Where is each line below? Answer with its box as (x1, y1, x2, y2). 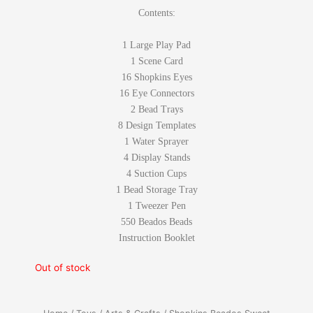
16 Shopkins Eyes (121, 72, 192, 83)
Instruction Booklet (118, 233, 195, 244)
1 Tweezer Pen (127, 201, 186, 212)
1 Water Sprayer (124, 136, 189, 147)
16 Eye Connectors (119, 88, 194, 99)
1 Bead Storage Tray (115, 184, 198, 196)
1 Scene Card (130, 56, 183, 67)
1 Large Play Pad (122, 40, 191, 51)
